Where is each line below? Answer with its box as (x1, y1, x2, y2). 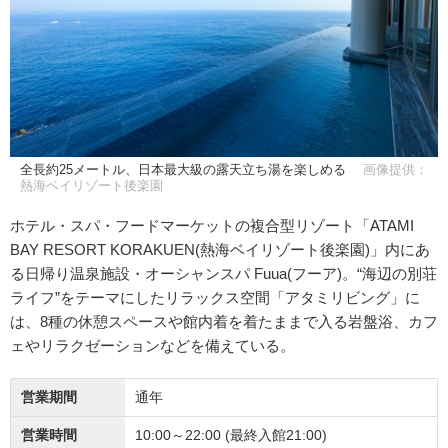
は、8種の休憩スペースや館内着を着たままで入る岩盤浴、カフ (10, 312, 438, 330)
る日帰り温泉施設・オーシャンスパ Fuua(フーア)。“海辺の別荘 (10, 264, 437, 282)
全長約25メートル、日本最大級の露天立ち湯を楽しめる (20, 162, 350, 177)
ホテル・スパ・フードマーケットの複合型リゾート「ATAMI (10, 216, 414, 234)
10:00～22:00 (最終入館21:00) (135, 426, 327, 443)
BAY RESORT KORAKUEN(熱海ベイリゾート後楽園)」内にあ (10, 240, 430, 258)
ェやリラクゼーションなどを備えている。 (10, 336, 295, 354)
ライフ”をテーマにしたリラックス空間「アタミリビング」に (10, 288, 420, 306)
